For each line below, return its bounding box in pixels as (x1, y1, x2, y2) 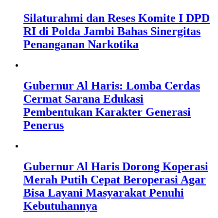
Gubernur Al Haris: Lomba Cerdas (23, 79, 200, 92)
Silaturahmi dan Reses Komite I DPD (23, 12, 210, 25)
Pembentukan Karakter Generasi (23, 106, 191, 119)
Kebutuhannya (23, 200, 97, 213)
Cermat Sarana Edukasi (23, 92, 144, 106)
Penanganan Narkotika (23, 38, 139, 51)
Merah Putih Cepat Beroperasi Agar (23, 173, 206, 186)
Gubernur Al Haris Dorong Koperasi (23, 160, 208, 173)
